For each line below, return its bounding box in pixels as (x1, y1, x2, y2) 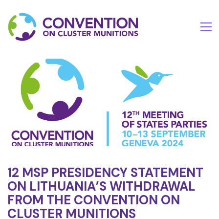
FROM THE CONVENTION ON (7, 192, 180, 209)
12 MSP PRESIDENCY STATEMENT (7, 164, 203, 181)
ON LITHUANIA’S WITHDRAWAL (7, 178, 196, 195)
